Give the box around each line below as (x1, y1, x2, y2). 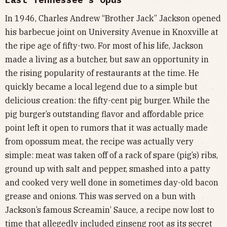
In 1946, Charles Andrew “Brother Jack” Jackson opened (5, 13, 221, 24)
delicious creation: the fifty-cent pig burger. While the (5, 95, 210, 106)
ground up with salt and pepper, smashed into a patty (5, 164, 210, 174)
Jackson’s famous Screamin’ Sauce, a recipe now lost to (5, 205, 214, 215)
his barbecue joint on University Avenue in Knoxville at (5, 27, 218, 37)
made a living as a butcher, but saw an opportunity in (5, 54, 209, 65)
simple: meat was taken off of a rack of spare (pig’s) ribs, (5, 150, 218, 161)
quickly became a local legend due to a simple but (5, 82, 198, 92)
